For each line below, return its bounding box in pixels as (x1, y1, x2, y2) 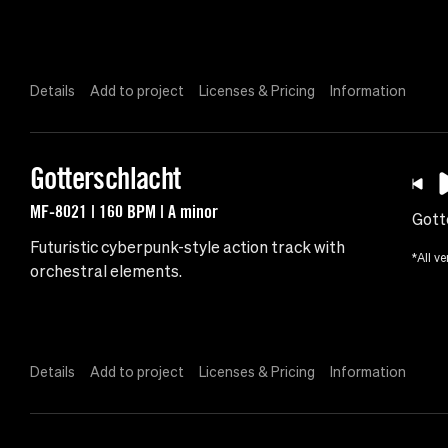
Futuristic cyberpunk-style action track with (30, 238, 345, 257)
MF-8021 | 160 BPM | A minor (30, 200, 218, 223)
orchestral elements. (30, 262, 182, 281)
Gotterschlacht (30, 160, 181, 197)
